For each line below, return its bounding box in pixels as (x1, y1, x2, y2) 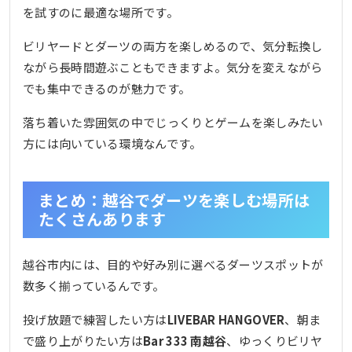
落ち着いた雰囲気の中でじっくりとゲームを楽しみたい (23, 113, 324, 130)
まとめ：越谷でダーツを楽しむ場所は (38, 188, 310, 211)
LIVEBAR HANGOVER (167, 310, 285, 328)
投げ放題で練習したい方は (23, 310, 167, 328)
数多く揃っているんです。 (23, 277, 165, 294)
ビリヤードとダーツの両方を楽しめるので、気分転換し (23, 37, 323, 54)
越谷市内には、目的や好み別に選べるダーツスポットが (23, 255, 324, 273)
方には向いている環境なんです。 (23, 134, 202, 152)
